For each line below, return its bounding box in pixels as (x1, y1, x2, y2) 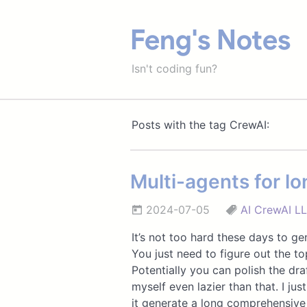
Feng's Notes (130, 23, 291, 56)
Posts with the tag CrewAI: (131, 118, 269, 132)
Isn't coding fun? (131, 62, 217, 75)
